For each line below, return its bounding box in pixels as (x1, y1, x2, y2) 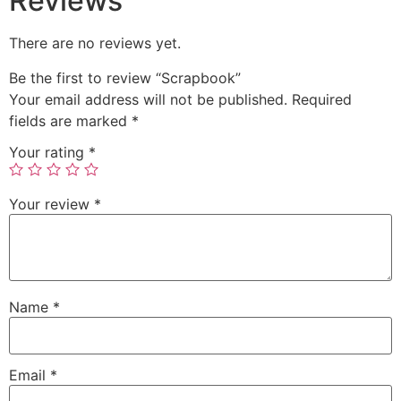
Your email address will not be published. (9, 90, 287, 108)
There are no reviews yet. (9, 34, 181, 53)
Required (292, 90, 352, 108)
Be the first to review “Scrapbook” (9, 68, 241, 87)
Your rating (9, 143, 89, 162)
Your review (9, 195, 94, 214)
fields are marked (9, 111, 132, 130)
